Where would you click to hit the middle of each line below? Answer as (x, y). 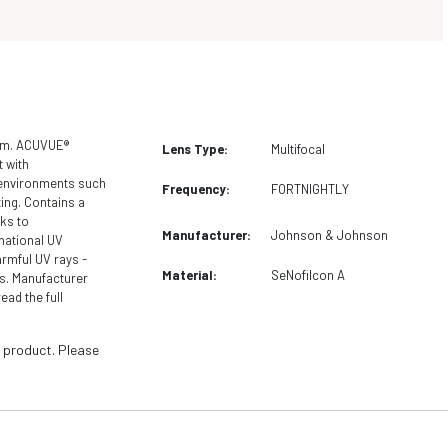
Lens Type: (195, 148)
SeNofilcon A (308, 274)
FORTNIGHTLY (310, 188)
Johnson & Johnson (330, 234)
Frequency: (196, 188)
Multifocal (298, 148)
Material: (190, 274)
